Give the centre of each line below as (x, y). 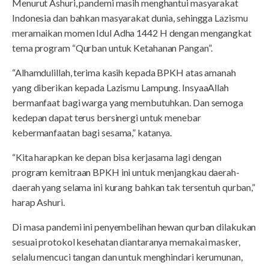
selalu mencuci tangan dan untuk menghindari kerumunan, (127, 257)
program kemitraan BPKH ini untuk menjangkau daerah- (126, 172)
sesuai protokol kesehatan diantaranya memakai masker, (126, 242)
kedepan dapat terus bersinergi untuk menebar (107, 118)
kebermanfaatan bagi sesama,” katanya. (92, 133)
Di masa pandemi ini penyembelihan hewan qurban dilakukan (134, 227)
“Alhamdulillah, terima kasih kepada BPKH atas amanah (124, 73)
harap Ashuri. (38, 202)
